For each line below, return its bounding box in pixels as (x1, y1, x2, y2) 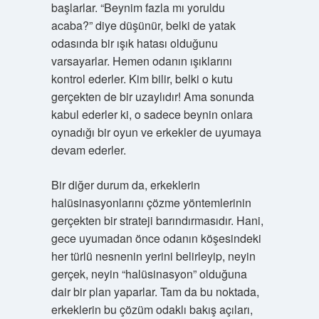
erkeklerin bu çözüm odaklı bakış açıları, (51, 301, 253, 318)
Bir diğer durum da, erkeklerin (51, 177, 200, 193)
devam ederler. (51, 142, 126, 158)
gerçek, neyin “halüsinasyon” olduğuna (51, 266, 247, 282)
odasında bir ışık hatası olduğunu (51, 35, 218, 51)
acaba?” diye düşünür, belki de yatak (51, 17, 236, 33)
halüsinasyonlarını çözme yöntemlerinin (51, 194, 251, 211)
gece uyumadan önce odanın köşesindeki (51, 230, 261, 246)
